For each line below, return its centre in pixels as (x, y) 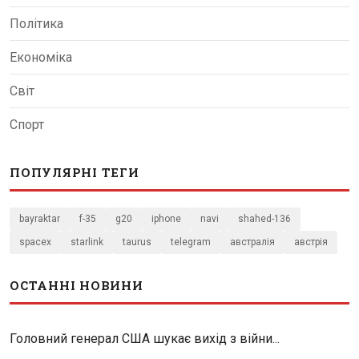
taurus (137, 242)
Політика (36, 23)
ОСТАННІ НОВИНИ (77, 285)
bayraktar (40, 218)
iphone (166, 218)
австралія (252, 242)
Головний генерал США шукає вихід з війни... (145, 338)
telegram (191, 242)
